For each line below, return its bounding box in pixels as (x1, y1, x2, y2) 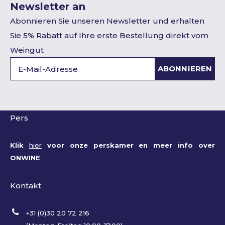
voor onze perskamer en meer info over (41, 141, 215, 149)
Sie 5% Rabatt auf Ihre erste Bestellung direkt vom (10, 31, 208, 40)
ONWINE (10, 154, 40, 162)
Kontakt (10, 181, 41, 190)
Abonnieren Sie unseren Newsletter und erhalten (10, 16, 204, 26)
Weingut (10, 45, 44, 55)
